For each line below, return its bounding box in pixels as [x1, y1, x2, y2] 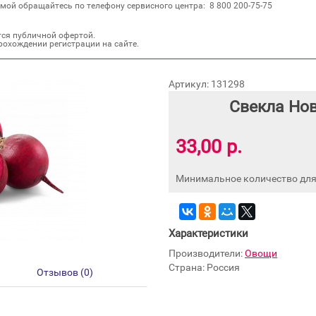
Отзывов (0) [36, 267, 93, 278]
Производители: [169, 248, 245, 259]
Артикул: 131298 [169, 78, 245, 90]
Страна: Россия [169, 262, 240, 273]
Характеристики [169, 227, 248, 240]
